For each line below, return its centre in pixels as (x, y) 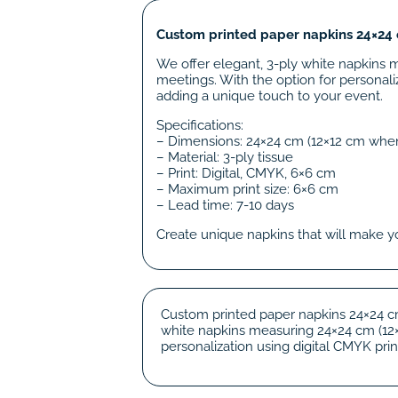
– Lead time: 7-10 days (225, 205)
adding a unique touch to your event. (270, 96)
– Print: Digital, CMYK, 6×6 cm (246, 173)
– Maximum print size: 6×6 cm (247, 189)
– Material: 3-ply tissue (225, 157)
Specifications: (200, 125)
